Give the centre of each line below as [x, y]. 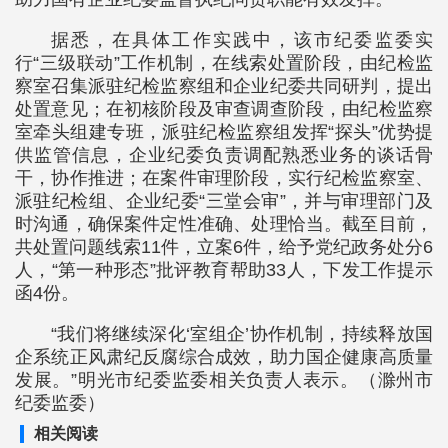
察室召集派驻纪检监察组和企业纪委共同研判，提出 [224, 86]
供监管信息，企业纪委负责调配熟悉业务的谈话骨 [224, 155]
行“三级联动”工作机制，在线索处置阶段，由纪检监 [224, 63]
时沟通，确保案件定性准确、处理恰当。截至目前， [224, 224]
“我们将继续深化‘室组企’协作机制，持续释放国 [242, 334]
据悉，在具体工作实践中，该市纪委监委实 [242, 40]
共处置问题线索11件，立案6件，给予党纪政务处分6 [224, 247]
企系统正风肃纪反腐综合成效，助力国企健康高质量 [224, 357]
